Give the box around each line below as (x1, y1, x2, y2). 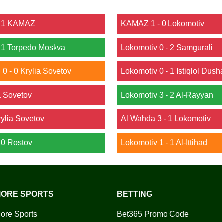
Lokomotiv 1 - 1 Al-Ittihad (121, 138, 207, 147)
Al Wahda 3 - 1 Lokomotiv (121, 114, 211, 123)
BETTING (117, 190, 152, 198)
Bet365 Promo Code (117, 210, 189, 218)
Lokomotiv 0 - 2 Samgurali (121, 43, 213, 52)
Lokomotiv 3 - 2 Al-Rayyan (121, 91, 213, 99)
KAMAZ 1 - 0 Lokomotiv (121, 19, 204, 28)
